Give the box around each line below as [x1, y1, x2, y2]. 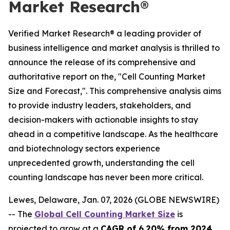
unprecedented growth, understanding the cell [8, 158, 195, 168]
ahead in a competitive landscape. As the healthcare [8, 129, 218, 139]
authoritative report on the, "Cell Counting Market [8, 71, 205, 82]
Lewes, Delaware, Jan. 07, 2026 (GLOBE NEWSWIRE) [8, 195, 219, 205]
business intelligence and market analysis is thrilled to [8, 43, 220, 53]
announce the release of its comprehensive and [8, 57, 196, 67]
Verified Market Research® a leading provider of [8, 28, 201, 39]
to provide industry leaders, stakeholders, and [8, 100, 191, 110]
